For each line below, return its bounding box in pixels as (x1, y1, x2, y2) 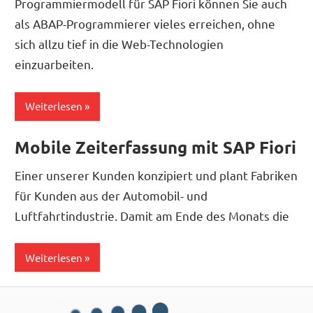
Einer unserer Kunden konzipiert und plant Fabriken (15, 167, 298, 182)
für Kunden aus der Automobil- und (15, 187, 208, 203)
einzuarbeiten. (15, 57, 94, 72)
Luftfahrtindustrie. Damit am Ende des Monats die (15, 208, 290, 223)
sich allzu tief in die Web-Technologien (15, 36, 224, 52)
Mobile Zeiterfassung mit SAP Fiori (15, 136, 297, 158)
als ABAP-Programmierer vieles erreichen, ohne (15, 16, 276, 31)
